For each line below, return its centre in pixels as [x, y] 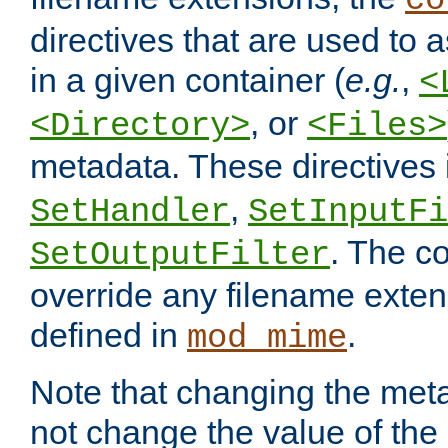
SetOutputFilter [180, 255]
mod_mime [267, 338]
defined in [108, 335]
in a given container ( [187, 80]
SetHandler [130, 212]
